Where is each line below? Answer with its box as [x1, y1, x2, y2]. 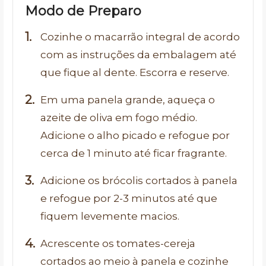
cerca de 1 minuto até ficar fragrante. [40, 147, 227, 159]
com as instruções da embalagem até [40, 48, 236, 61]
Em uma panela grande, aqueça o [40, 93, 215, 106]
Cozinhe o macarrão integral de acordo [40, 30, 240, 43]
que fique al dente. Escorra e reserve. [40, 66, 229, 78]
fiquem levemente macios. [40, 210, 179, 222]
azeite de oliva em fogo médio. [40, 111, 197, 123]
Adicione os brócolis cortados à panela [40, 174, 237, 186]
